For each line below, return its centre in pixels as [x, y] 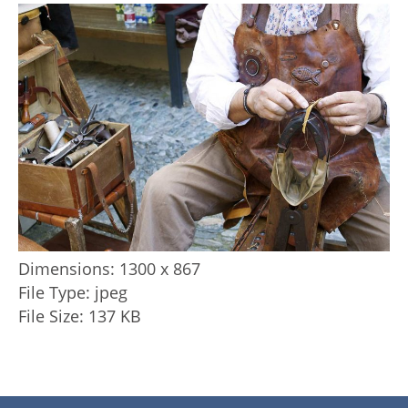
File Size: [51, 316]
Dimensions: [66, 268]
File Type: [54, 292]
